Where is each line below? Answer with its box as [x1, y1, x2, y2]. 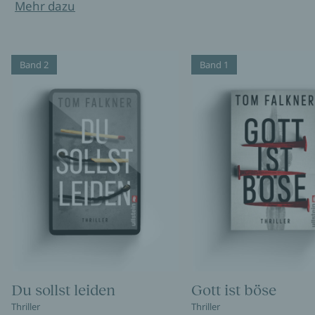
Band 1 [199, 58, 229, 71]
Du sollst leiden [11, 281, 115, 300]
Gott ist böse [191, 281, 276, 300]
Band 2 [20, 58, 49, 71]
